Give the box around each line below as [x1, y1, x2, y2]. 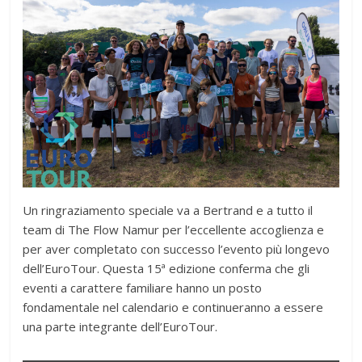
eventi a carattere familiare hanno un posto [23, 280, 263, 297]
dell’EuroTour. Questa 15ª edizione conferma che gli [23, 260, 310, 277]
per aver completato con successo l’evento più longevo [23, 241, 330, 258]
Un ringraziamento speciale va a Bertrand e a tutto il [23, 202, 314, 219]
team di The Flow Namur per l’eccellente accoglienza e [23, 221, 325, 238]
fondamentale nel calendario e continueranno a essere [23, 299, 324, 316]
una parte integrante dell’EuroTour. [23, 318, 218, 335]
